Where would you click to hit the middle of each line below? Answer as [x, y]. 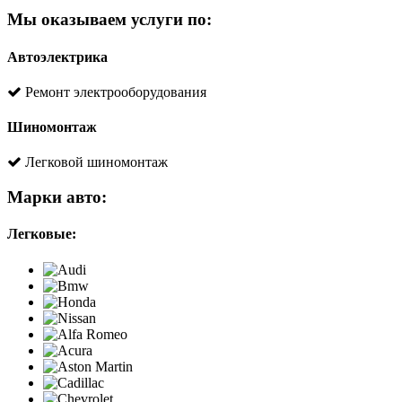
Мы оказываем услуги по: [109, 20]
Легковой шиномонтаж [95, 162]
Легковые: [42, 234]
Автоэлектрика [57, 57]
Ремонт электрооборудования [114, 92]
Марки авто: [57, 197]
